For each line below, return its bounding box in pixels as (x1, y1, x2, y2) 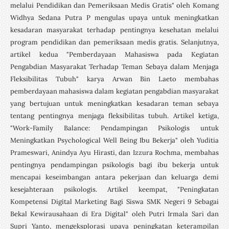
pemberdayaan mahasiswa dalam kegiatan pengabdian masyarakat (10, 86, 219, 96)
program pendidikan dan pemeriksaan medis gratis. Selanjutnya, (10, 37, 219, 47)
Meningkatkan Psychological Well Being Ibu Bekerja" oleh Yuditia (10, 135, 219, 145)
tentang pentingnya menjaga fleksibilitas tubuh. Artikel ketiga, (10, 111, 219, 120)
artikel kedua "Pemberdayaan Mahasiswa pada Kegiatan (10, 50, 219, 59)
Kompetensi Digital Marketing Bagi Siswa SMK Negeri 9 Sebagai (10, 197, 219, 206)
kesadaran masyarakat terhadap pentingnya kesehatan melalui (10, 25, 219, 34)
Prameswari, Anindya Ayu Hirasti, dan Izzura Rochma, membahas (10, 148, 219, 157)
